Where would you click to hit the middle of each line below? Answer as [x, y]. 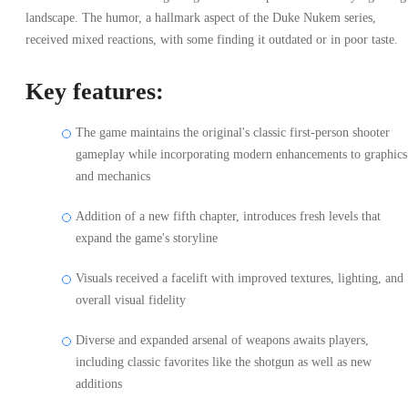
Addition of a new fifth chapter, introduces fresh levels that [228, 217]
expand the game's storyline [148, 239]
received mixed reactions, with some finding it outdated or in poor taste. [212, 40]
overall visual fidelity [131, 301]
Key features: [98, 92]
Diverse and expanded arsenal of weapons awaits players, [222, 341]
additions [99, 384]
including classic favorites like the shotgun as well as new [224, 362]
